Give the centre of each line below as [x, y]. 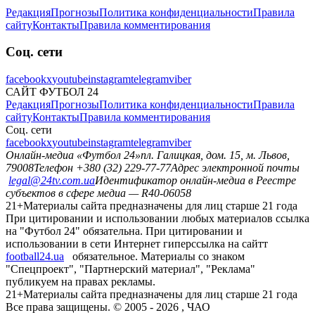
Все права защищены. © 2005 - [81, 307]
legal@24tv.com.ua [52, 180]
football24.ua [35, 256]
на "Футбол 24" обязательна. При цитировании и [124, 231]
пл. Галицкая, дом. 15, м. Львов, [215, 155]
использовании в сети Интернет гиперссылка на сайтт [137, 243]
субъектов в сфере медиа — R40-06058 [98, 193]
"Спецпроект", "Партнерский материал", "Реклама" [130, 269]
